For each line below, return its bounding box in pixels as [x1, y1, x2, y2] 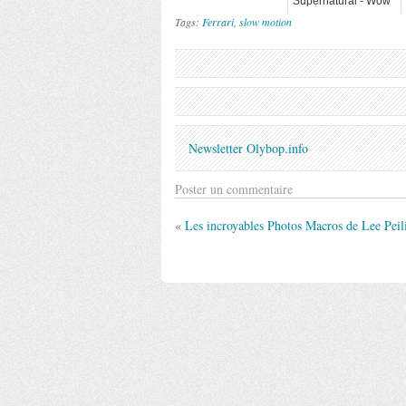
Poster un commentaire [175, 180, 293, 198]
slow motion [239, 14, 292, 29]
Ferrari [202, 14, 234, 29]
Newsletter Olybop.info [188, 140, 308, 157]
